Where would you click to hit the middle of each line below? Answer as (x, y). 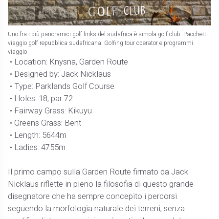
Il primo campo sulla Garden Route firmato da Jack (98, 172)
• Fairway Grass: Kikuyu (50, 111)
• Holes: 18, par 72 (41, 99)
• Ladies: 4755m (37, 147)
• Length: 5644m (37, 135)
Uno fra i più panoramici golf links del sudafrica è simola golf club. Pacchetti (108, 34)
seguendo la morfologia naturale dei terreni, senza (97, 208)
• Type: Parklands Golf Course (61, 86)
